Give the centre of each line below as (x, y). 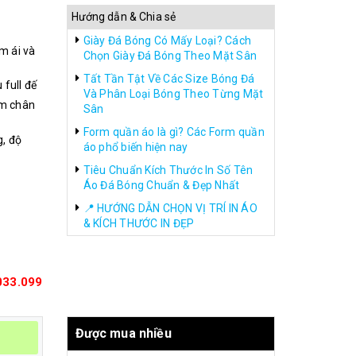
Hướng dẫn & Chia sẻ (124, 17)
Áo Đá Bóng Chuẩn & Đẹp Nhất (161, 185)
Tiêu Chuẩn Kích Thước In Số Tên (168, 170)
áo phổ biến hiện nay (135, 147)
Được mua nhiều (123, 333)
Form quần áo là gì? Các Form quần (174, 132)
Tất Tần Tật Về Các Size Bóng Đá (169, 79)
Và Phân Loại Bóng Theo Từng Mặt (173, 94)
